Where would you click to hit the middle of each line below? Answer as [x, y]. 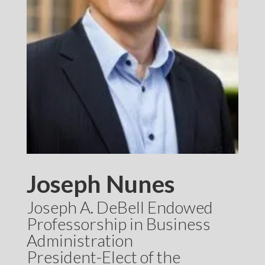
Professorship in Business [118, 223]
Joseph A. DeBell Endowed [119, 207]
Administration [80, 240]
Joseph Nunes [101, 183]
